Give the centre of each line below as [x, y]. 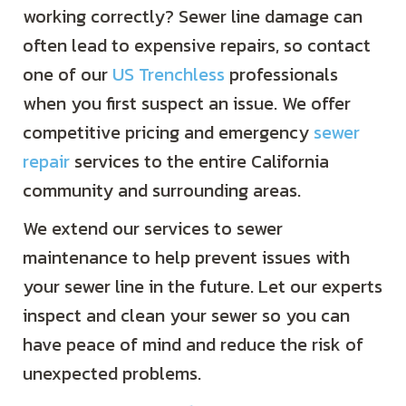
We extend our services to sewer [153, 229]
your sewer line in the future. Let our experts [203, 287]
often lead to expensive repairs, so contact [197, 46]
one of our [68, 75]
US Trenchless [169, 75]
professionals [281, 75]
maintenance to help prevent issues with [186, 258]
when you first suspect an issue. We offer [187, 104]
